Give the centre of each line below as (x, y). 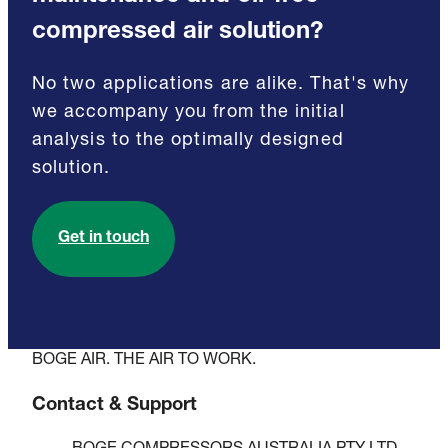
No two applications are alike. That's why (221, 84)
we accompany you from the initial (188, 112)
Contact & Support (114, 405)
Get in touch (103, 238)
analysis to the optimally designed (188, 140)
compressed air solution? (177, 33)
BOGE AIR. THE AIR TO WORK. (144, 360)
